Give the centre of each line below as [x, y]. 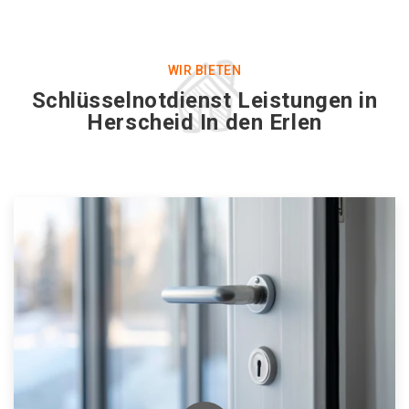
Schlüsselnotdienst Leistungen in [204, 100]
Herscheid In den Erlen [204, 122]
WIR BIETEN [204, 70]
